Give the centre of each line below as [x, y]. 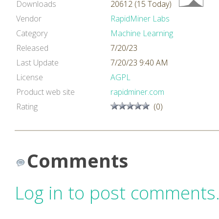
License [30, 77]
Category [32, 33]
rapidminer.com [137, 92]
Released [32, 48]
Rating [27, 107]
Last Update [37, 63]
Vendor [29, 19]
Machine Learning [142, 33]
